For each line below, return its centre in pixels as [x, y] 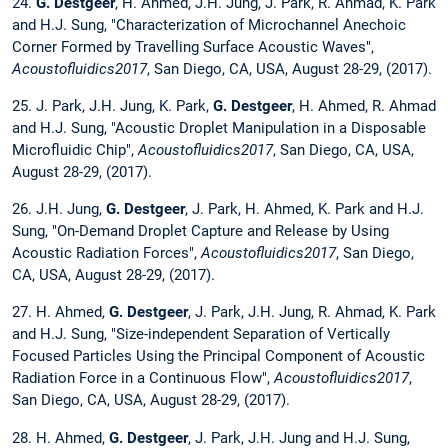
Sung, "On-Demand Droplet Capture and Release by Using [200, 231]
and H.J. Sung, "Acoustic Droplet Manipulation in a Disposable [219, 127]
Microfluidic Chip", [75, 149]
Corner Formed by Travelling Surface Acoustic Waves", [193, 46]
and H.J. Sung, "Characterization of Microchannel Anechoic [209, 24]
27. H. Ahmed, [60, 312]
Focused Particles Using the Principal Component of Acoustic [218, 356]
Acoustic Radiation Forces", [106, 253]
